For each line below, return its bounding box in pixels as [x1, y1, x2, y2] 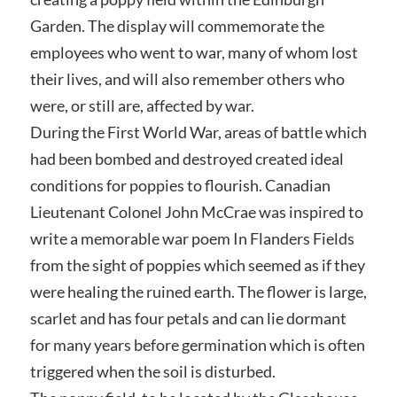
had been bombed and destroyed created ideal [29, 149, 344, 168]
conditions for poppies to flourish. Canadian [29, 175, 331, 195]
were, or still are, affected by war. [29, 96, 254, 115]
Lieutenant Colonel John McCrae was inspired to [29, 202, 363, 222]
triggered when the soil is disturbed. [29, 362, 276, 381]
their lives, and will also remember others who [29, 69, 345, 89]
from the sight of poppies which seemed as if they [29, 255, 365, 275]
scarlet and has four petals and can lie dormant [29, 308, 346, 328]
